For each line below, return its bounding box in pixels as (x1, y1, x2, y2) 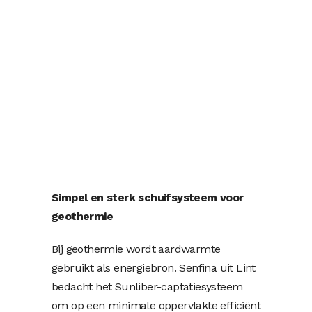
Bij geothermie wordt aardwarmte (52, 242, 221, 256)
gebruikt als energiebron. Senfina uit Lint (52, 261, 256, 274)
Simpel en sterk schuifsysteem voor (52, 191, 244, 204)
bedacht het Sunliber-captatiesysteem (52, 280, 243, 293)
